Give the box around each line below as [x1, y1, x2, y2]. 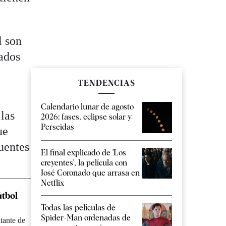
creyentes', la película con [41, 157, 127, 167]
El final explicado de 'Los [41, 147, 126, 157]
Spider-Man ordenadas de [41, 212, 131, 222]
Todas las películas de [41, 202, 116, 212]
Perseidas [41, 122, 74, 132]
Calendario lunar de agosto [41, 102, 134, 112]
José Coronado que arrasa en [41, 167, 140, 178]
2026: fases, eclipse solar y [41, 112, 132, 122]
